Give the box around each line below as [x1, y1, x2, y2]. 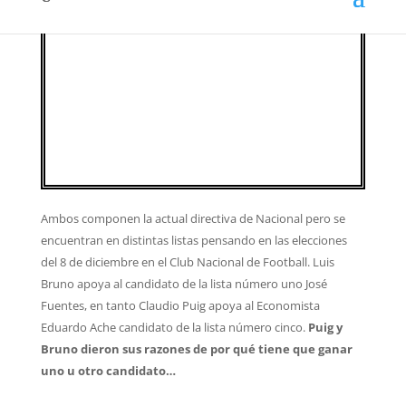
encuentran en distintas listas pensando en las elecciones [40, 232, 347, 249]
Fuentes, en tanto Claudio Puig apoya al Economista [40, 297, 320, 314]
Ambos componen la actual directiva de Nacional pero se [40, 210, 345, 227]
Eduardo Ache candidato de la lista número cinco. [40, 319, 305, 336]
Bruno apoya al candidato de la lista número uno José [40, 275, 327, 293]
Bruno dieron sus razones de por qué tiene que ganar [40, 341, 353, 358]
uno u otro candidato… [40, 362, 176, 380]
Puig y [304, 319, 343, 336]
